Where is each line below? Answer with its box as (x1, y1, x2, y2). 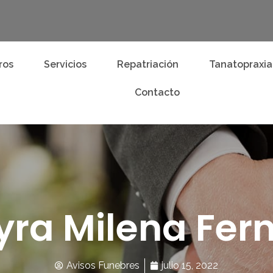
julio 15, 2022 (161, 259, 218, 271)
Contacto (134, 86, 180, 98)
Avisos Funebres (66, 259, 140, 271)
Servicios (43, 58, 87, 70)
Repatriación (116, 58, 179, 70)
